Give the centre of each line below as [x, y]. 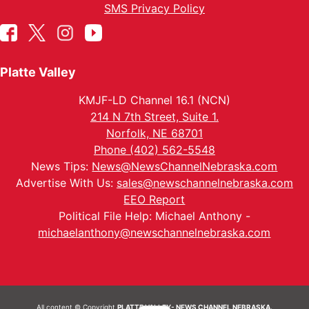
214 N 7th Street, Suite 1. [154, 117]
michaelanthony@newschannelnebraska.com [154, 232]
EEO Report [154, 199]
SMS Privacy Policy [154, 8]
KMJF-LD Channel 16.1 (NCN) [154, 100]
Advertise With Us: [66, 183]
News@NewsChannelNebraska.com [185, 166]
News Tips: [62, 166]
